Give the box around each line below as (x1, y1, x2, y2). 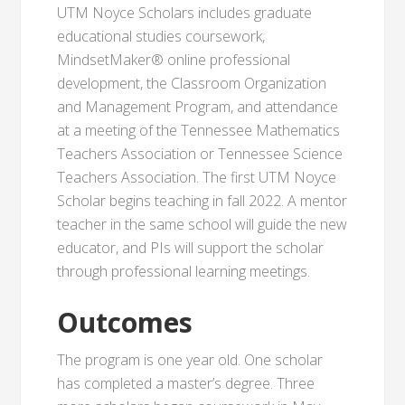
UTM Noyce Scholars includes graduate (57, 3, 313, 23)
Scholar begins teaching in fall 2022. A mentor (57, 191, 348, 211)
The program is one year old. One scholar (57, 350, 324, 370)
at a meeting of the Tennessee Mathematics (57, 120, 341, 140)
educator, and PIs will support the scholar (57, 238, 325, 258)
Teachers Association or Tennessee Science (57, 144, 344, 164)
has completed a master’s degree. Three (57, 373, 316, 393)
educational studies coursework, (57, 26, 266, 46)
